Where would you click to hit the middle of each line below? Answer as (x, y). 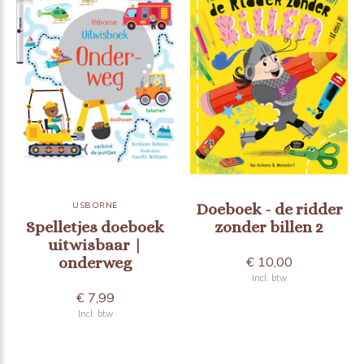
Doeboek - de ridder (269, 209)
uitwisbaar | (95, 245)
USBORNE (95, 205)
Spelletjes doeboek (95, 227)
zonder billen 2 (269, 227)
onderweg (95, 263)
